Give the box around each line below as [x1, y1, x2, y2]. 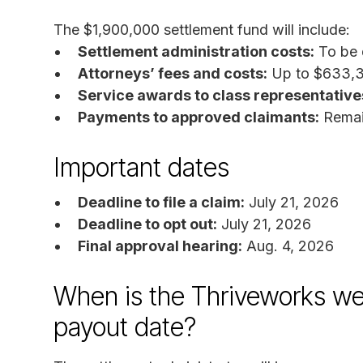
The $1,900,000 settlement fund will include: [53, 20, 350, 38]
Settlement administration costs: [78, 42, 314, 60]
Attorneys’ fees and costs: [78, 64, 267, 82]
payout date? [53, 310, 196, 343]
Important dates [53, 151, 229, 183]
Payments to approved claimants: [78, 108, 319, 126]
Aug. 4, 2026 [242, 237, 334, 254]
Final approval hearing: [78, 237, 242, 254]
